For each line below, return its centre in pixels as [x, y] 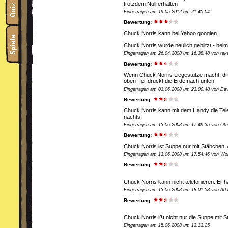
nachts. [133, 117]
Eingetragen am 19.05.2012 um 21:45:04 [167, 12]
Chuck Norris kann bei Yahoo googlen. [171, 33]
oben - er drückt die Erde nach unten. [170, 81]
